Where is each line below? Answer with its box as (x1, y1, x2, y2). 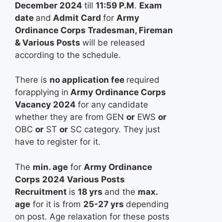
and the (105, 186, 138, 197)
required (126, 75, 160, 85)
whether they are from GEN (15, 112, 126, 122)
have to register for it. (15, 137, 101, 147)
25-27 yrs (83, 199, 126, 209)
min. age (33, 162, 68, 172)
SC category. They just (68, 124, 160, 135)
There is (15, 75, 50, 85)
